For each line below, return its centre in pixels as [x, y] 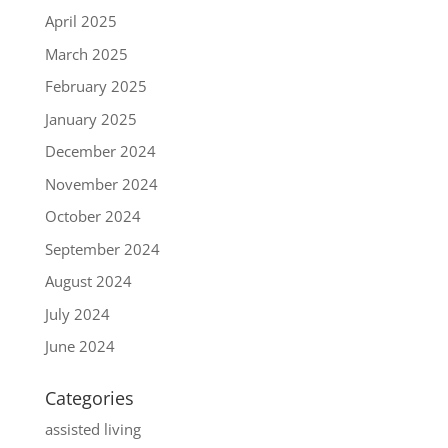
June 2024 [79, 346]
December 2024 [100, 151]
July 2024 [77, 313]
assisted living [92, 429]
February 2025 [95, 86]
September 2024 [102, 248]
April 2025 [80, 21]
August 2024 [88, 281]
